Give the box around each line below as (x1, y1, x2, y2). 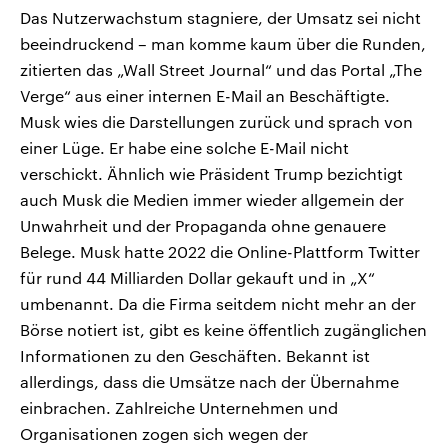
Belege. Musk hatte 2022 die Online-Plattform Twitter (20, 242, 420, 262)
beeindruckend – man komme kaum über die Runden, (20, 34, 426, 54)
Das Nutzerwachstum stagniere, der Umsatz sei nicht (20, 8, 421, 28)
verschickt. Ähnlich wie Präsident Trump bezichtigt (20, 164, 403, 184)
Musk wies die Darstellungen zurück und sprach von (20, 112, 413, 132)
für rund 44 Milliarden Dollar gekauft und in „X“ (20, 268, 375, 288)
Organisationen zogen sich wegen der (20, 424, 308, 444)
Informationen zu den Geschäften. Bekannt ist (20, 346, 370, 366)
